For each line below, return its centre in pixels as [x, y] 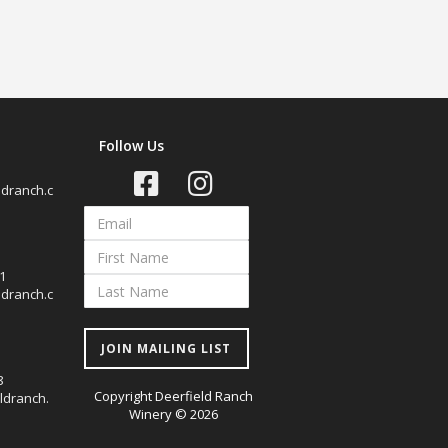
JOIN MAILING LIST [166, 348]
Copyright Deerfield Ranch [173, 396]
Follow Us [131, 145]
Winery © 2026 [173, 414]
